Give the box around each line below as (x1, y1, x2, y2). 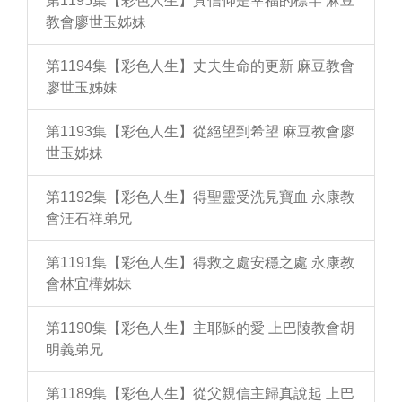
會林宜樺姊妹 (46, 276, 132, 293)
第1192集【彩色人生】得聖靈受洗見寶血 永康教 (46, 189, 354, 205)
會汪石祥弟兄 (46, 211, 132, 227)
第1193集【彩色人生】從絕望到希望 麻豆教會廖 (46, 124, 354, 140)
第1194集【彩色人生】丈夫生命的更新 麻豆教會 (46, 58, 354, 74)
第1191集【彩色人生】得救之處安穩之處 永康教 (46, 255, 354, 271)
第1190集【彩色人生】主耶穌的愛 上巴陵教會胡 (46, 320, 354, 336)
